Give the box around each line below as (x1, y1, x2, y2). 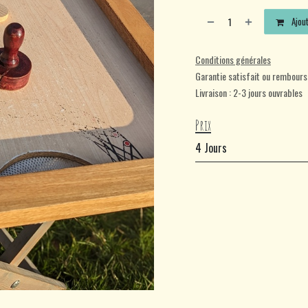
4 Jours (195, 140, 227, 156)
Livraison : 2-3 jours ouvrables (195, 85, 302, 100)
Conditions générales (195, 52, 271, 67)
